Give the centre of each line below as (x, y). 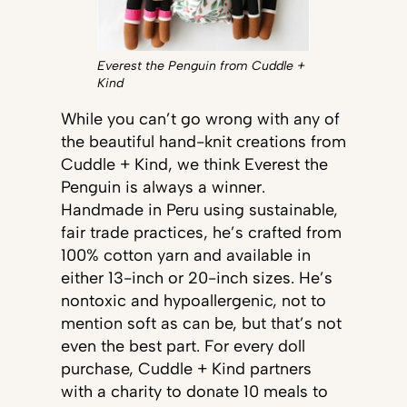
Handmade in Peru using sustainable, (199, 210)
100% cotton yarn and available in (185, 256)
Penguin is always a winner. (163, 188)
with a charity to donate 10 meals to (194, 392)
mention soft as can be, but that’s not (201, 324)
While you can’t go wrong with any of (200, 119)
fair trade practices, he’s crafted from (201, 233)
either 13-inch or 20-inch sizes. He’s (196, 278)
